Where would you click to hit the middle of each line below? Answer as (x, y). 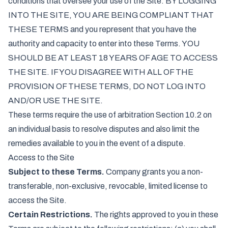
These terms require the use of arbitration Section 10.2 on (110, 115)
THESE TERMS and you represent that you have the (102, 29)
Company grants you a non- (154, 172)
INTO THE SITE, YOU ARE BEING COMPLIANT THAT (111, 15)
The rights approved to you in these (155, 215)
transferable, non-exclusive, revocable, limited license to (108, 186)
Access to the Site (41, 158)
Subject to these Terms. (56, 172)
